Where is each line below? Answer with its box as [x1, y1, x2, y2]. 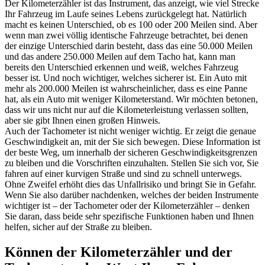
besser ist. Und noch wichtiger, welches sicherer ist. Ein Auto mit [5, 72, 247, 83]
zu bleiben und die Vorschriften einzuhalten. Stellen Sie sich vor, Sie [5, 157, 258, 168]
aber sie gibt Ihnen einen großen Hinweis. [5, 115, 160, 125]
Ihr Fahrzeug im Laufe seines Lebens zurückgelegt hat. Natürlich [5, 8, 247, 19]
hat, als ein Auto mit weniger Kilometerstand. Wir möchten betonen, [5, 93, 258, 104]
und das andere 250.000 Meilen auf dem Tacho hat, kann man [5, 51, 235, 62]
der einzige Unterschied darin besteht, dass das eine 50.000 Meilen [5, 40, 253, 51]
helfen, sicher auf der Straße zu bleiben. [5, 221, 152, 232]
